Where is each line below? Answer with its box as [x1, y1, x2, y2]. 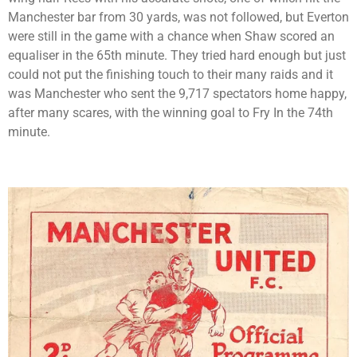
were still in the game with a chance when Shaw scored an [8, 29, 335, 45]
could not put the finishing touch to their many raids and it [8, 67, 333, 83]
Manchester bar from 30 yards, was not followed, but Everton [8, 10, 349, 25]
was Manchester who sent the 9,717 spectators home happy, [8, 86, 347, 102]
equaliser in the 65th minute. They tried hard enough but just [8, 48, 346, 64]
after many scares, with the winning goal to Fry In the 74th [8, 105, 333, 121]
